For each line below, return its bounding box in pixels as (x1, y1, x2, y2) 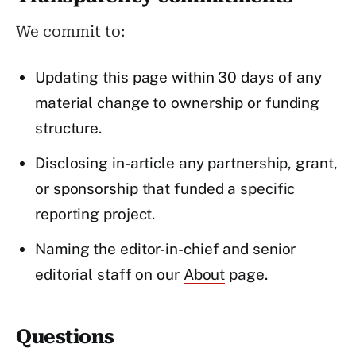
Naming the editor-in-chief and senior (35, 239, 296, 257)
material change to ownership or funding (35, 93, 320, 111)
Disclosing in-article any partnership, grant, (35, 153, 338, 172)
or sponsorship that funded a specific (35, 179, 296, 197)
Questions (16, 324, 114, 348)
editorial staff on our (35, 265, 184, 283)
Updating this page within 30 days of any (35, 68, 323, 86)
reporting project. (35, 204, 156, 222)
